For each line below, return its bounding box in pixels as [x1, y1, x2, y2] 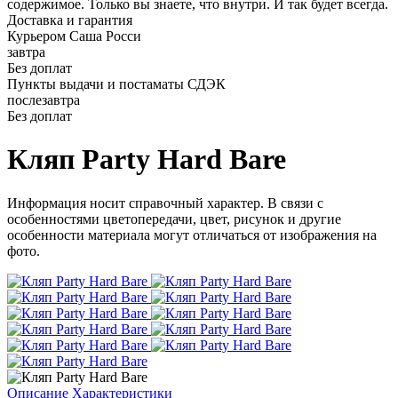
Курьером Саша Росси [7, 28, 141, 44]
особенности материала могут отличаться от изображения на [7, 227, 377, 243]
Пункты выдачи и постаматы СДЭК [7, 76, 226, 92]
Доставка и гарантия [7, 12, 132, 28]
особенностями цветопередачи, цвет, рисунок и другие [7, 211, 341, 227]
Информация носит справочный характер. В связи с [7, 195, 323, 211]
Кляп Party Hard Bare [7, 143, 286, 176]
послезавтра [7, 92, 80, 107]
